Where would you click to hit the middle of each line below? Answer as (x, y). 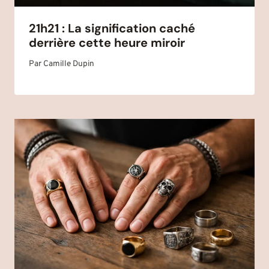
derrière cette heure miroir (107, 42)
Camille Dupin (69, 64)
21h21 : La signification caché (112, 28)
